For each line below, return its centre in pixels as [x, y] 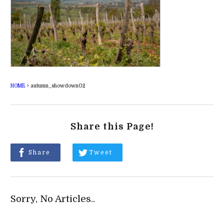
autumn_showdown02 [58, 85]
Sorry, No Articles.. [52, 198]
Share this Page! [112, 126]
